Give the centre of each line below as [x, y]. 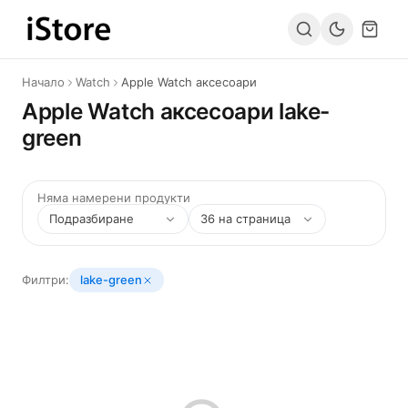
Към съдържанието [100, 32]
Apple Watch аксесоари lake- [176, 111]
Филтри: [46, 280]
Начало [43, 82]
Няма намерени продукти [114, 198]
